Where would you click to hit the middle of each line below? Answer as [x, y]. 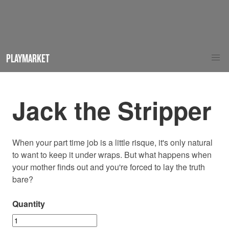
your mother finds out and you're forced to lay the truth [109, 167]
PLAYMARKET [28, 58]
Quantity [29, 203]
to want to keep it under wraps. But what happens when [112, 154]
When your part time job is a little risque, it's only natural [112, 142]
